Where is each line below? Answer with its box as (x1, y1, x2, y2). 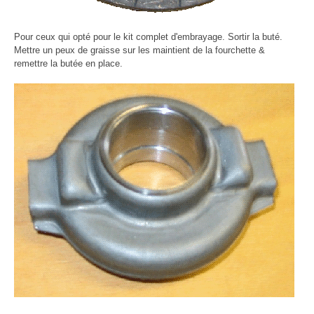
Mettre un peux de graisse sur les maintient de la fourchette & (14, 45, 265, 56)
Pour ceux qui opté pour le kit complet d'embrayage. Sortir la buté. (14, 32, 282, 43)
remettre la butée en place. (14, 58, 123, 69)
